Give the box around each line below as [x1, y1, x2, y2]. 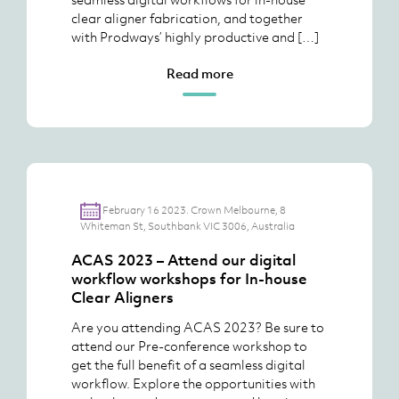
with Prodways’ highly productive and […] [71, 28, 319, 45]
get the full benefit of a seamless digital [71, 355, 305, 373]
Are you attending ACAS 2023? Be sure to [71, 318, 324, 336]
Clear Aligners [71, 288, 174, 307]
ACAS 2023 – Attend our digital [71, 250, 296, 270]
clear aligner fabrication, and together [71, 9, 303, 27]
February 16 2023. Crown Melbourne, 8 [102, 202, 286, 217]
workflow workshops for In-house [71, 269, 307, 289]
